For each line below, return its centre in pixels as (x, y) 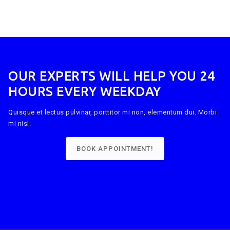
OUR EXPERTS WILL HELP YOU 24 (111, 76)
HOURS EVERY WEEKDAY (85, 92)
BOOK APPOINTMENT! (115, 149)
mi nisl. (20, 124)
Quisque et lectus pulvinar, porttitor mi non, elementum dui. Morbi (112, 112)
